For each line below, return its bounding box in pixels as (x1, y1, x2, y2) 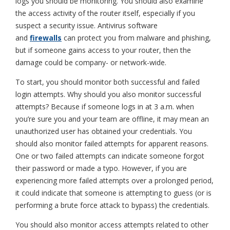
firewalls (30, 33, 62, 43)
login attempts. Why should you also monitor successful (15, 89, 201, 100)
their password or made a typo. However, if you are (15, 163, 187, 174)
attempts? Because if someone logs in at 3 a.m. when (15, 102, 194, 112)
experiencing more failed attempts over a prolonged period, (15, 176, 214, 186)
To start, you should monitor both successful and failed (15, 77, 200, 87)
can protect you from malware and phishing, (62, 33, 211, 43)
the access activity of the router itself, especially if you (15, 8, 195, 18)
